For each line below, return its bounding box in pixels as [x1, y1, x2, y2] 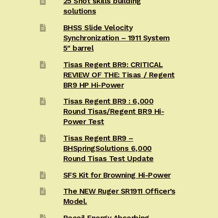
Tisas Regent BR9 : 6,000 [63, 97, 154, 106]
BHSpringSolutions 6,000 [63, 144, 152, 153]
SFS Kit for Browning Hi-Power [63, 170, 171, 180]
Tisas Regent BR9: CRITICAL [63, 60, 163, 69]
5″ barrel [63, 44, 94, 53]
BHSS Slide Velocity [63, 23, 133, 33]
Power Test [63, 117, 104, 127]
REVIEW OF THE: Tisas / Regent [63, 70, 175, 79]
